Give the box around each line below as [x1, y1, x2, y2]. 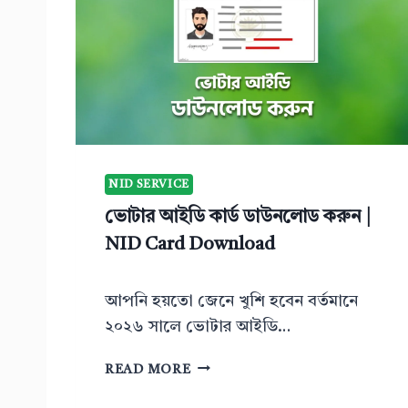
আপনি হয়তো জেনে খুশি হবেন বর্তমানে [105, 292, 358, 310]
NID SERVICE [108, 178, 189, 190]
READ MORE [105, 362, 191, 377]
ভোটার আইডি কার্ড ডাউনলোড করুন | [105, 209, 371, 228]
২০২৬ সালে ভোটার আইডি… [105, 318, 291, 335]
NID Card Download [105, 236, 275, 255]
